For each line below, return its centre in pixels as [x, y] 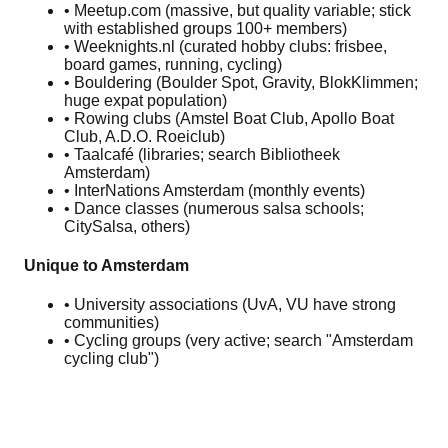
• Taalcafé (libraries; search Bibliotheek [202, 154]
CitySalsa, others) [127, 226]
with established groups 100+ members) [205, 28]
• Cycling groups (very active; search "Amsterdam [238, 341]
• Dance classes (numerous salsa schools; [214, 208]
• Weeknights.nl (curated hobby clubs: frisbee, [225, 46]
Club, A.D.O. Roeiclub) [144, 136]
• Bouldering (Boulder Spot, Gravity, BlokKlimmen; [241, 82]
